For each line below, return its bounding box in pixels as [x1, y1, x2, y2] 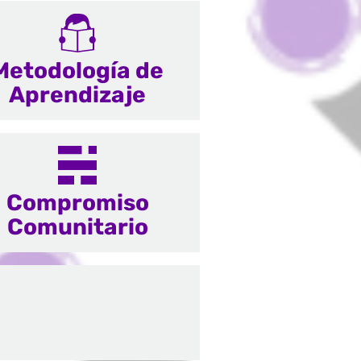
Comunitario [6, 214, 148, 240]
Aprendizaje [9, 81, 146, 108]
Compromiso [6, 189, 149, 216]
